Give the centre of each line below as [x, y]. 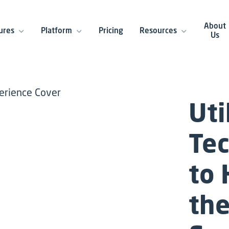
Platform [56, 30]
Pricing [111, 30]
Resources [158, 30]
